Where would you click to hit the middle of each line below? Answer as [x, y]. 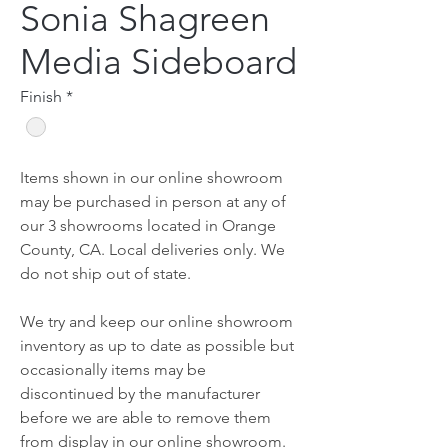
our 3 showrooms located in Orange [148, 226]
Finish [41, 96]
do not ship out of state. [107, 274]
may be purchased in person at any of [153, 202]
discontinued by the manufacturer [140, 394]
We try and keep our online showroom [156, 322]
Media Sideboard [158, 61]
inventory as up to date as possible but [157, 346]
